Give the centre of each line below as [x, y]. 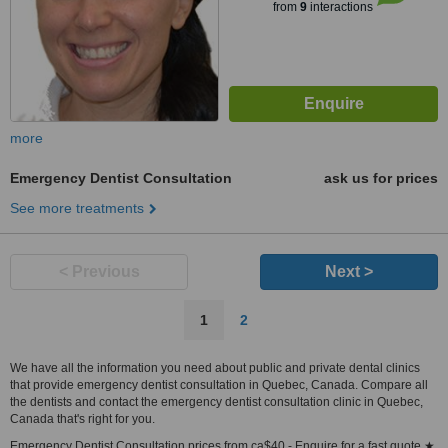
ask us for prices [381, 178]
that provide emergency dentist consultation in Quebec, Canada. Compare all [219, 385]
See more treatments [77, 208]
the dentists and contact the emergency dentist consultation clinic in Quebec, [216, 402]
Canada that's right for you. [82, 419]
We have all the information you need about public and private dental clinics [215, 368]
